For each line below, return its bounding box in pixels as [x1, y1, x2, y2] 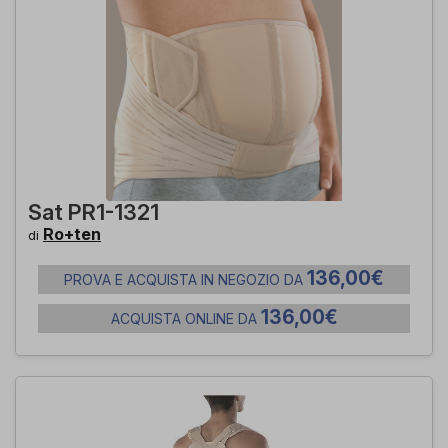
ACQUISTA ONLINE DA [110, 310, 261, 327]
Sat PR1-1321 [28, 199, 159, 225]
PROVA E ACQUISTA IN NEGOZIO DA [64, 271, 307, 288]
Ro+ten [43, 224, 101, 244]
